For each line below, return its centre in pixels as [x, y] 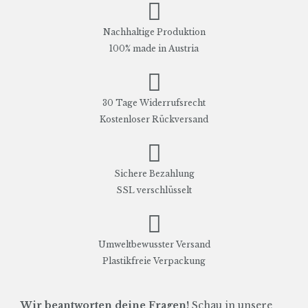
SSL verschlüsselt [154, 190]
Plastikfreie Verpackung [154, 261]
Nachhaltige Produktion [154, 32]
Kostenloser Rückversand [154, 119]
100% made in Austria [154, 48]
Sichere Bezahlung [154, 173]
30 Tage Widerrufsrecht [154, 102]
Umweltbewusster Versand [154, 244]
